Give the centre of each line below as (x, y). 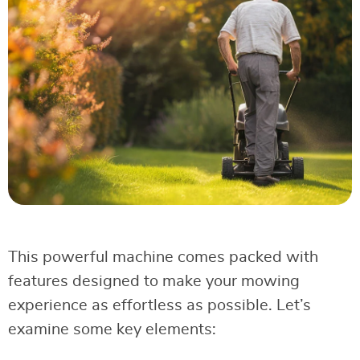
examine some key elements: (112, 330)
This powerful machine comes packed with (163, 258)
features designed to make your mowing (154, 282)
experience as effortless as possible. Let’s (160, 306)
